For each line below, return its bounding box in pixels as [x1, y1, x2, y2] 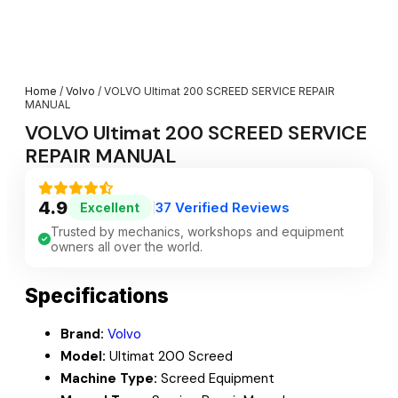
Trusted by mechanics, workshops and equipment [51, 224, 344, 240]
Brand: [60, 324, 104, 343]
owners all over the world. [51, 239, 203, 255]
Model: [60, 346, 106, 365]
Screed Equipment [157, 369, 275, 387]
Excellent [80, 200, 139, 216]
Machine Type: [60, 369, 157, 387]
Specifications [25, 283, 169, 308]
